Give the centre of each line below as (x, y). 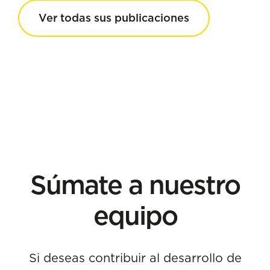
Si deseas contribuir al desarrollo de (135, 258)
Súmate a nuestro (135, 185)
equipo (135, 215)
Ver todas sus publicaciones (114, 18)
